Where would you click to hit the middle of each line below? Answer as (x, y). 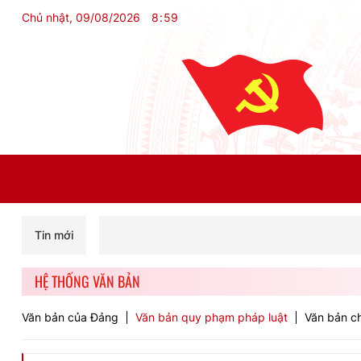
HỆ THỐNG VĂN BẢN (87, 281)
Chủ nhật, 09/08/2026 (81, 17)
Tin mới (54, 235)
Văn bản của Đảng (70, 317)
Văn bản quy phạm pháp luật (212, 317)
